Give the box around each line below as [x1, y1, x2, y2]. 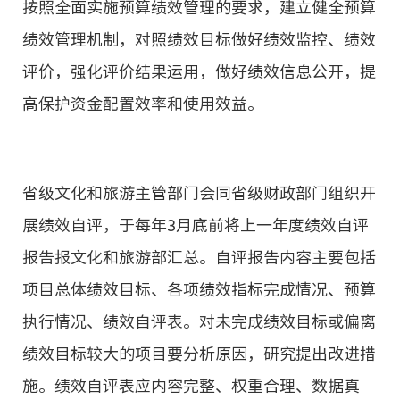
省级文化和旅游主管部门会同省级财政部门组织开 [22, 184, 376, 201]
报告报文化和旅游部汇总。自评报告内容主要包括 [22, 248, 376, 265]
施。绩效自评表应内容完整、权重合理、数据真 [22, 377, 360, 394]
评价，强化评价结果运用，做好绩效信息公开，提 [22, 62, 376, 79]
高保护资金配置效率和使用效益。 [22, 95, 263, 112]
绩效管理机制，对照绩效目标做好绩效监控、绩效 [22, 30, 376, 47]
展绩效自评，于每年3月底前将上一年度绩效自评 [22, 216, 369, 233]
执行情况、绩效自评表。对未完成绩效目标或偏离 [22, 312, 376, 329]
